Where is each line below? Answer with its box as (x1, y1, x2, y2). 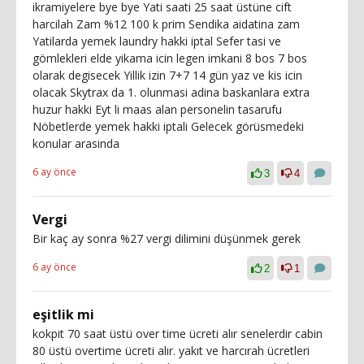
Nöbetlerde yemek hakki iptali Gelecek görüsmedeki (32, 118, 304, 134)
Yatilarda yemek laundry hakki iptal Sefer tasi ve (32, 32, 281, 49)
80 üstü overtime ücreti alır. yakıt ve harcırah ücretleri (32, 342, 310, 358)
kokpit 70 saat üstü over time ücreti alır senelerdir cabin (32, 325, 323, 341)
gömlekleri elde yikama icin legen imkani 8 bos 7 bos (32, 50, 307, 66)
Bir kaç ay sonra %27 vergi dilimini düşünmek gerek (32, 230, 301, 246)
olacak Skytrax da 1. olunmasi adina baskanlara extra (32, 84, 310, 100)
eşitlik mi (32, 305, 94, 323)
